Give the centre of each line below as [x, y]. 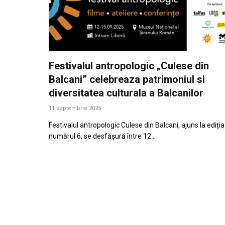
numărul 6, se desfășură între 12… [102, 136]
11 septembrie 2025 [75, 108]
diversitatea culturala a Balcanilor [126, 93]
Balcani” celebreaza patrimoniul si [127, 79]
